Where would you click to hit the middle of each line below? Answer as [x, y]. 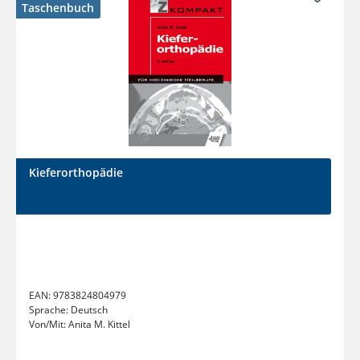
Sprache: [50, 310]
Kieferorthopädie [76, 173]
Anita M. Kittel [99, 325]
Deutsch [89, 310]
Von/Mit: [49, 325]
